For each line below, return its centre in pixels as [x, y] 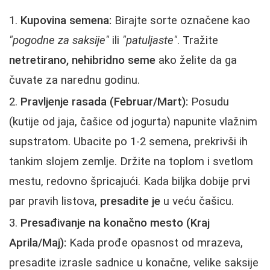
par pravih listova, [55, 201]
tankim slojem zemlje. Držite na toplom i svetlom [131, 161]
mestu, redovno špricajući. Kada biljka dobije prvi [130, 181]
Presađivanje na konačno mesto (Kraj [115, 223]
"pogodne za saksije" [59, 40]
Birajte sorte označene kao [181, 20]
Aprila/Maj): [38, 243]
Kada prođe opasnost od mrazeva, [155, 243]
